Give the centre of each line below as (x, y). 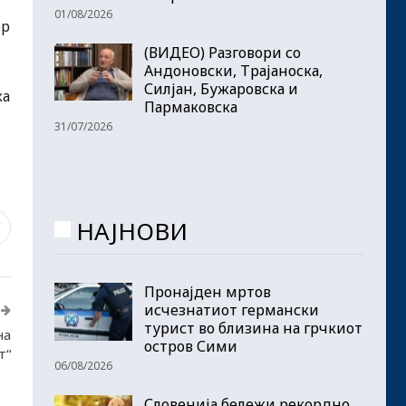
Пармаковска (191, 106)
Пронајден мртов (208, 292)
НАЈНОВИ (132, 231)
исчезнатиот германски (232, 310)
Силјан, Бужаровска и (221, 88)
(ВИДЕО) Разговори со (222, 52)
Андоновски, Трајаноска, (233, 70)
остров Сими (191, 347)
